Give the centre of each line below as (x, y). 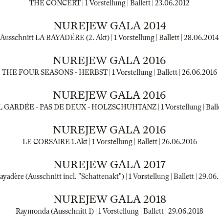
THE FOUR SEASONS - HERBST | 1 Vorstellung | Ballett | (92, 72)
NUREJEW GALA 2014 (109, 26)
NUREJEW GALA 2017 (109, 164)
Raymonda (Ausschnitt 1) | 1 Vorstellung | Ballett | (92, 211)
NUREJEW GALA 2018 (109, 199)
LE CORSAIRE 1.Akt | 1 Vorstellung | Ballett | (92, 142)
